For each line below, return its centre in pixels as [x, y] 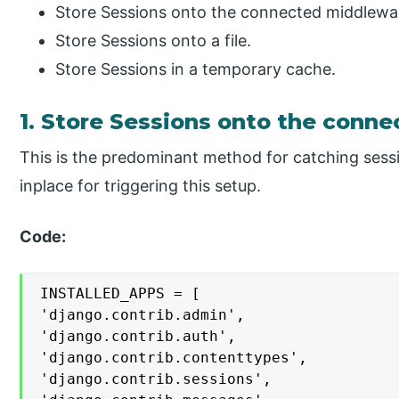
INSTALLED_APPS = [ [121, 294]
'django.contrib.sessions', [156, 379]
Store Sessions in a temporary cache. [196, 69]
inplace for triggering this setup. [141, 185]
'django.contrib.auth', [138, 337]
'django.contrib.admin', [143, 315]
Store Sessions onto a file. [154, 41]
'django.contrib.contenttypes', [174, 358]
